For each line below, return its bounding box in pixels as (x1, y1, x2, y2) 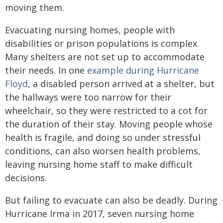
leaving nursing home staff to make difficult (5, 158, 193, 170)
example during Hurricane (87, 64, 199, 76)
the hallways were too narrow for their (5, 91, 171, 103)
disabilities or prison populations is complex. (5, 37, 199, 49)
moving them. (5, 1, 64, 13)
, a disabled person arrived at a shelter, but (28, 77, 215, 90)
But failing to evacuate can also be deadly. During (5, 194, 218, 206)
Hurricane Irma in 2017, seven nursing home (5, 207, 194, 220)
